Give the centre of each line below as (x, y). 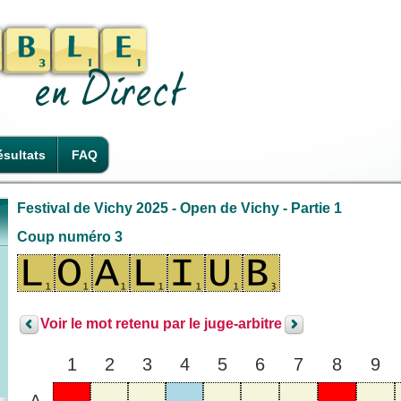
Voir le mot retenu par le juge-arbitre (161, 324)
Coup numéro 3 (70, 236)
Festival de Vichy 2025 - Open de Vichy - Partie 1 (179, 208)
